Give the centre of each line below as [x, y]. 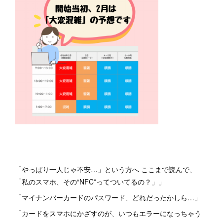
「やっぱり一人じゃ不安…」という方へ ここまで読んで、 [106, 169]
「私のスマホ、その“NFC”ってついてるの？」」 [90, 182]
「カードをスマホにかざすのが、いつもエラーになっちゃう [108, 213]
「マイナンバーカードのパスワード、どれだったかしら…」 [108, 197]
